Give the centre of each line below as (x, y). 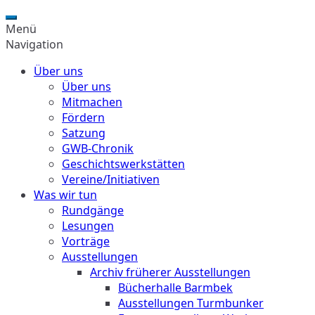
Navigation (34, 44)
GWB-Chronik (98, 148)
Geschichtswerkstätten (123, 164)
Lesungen (88, 226)
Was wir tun (65, 195)
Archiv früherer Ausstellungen (170, 272)
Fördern (83, 117)
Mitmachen (92, 102)
